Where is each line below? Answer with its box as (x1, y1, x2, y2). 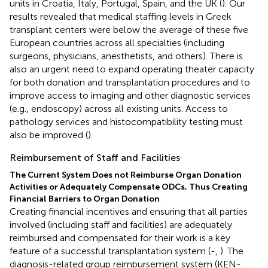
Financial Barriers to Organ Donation (10, 193, 160, 204)
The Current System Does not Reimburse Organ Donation (10, 169, 242, 180)
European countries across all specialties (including (10, 36, 224, 48)
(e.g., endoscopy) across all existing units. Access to (10, 102, 228, 114)
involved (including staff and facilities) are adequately (10, 218, 232, 230)
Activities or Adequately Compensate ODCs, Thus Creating (10, 181, 248, 192)
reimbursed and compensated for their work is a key (10, 232, 230, 243)
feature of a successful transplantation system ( (10, 245, 211, 257)
